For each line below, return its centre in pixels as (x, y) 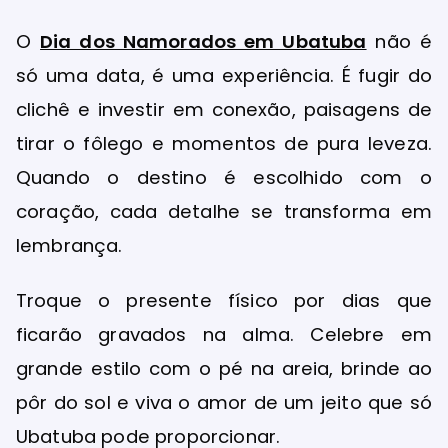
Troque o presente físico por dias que (224, 300)
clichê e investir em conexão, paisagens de (224, 109)
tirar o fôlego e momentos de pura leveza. (224, 143)
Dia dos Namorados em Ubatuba (203, 41)
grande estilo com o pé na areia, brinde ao (224, 368)
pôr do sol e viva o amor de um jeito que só (224, 402)
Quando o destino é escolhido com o (224, 177)
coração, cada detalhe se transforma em (224, 211)
